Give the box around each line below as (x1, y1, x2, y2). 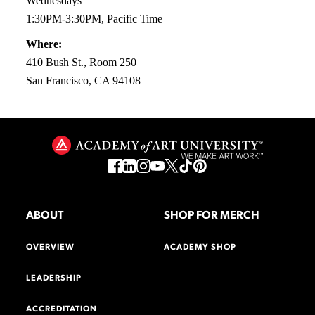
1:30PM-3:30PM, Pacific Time (26, 12, 163, 25)
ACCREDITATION (26, 305, 98, 314)
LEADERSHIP (26, 274, 82, 283)
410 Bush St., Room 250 (26, 56, 137, 68)
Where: (26, 37, 63, 50)
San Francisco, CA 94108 (26, 74, 141, 86)
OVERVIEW (26, 243, 75, 252)
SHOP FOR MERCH (164, 210, 260, 221)
